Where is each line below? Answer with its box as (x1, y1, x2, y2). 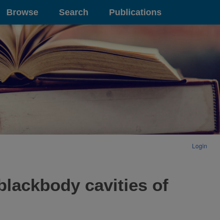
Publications (109, 7, 162, 17)
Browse (6, 7, 38, 17)
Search (59, 7, 88, 17)
